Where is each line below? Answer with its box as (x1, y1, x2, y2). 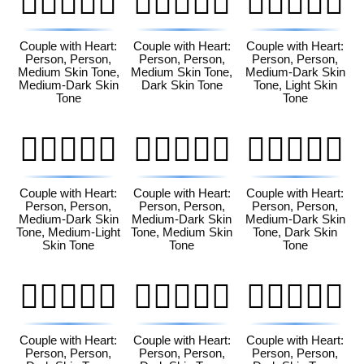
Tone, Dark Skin (253, 225, 338, 239)
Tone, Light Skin (253, 78, 337, 92)
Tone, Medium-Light (16, 225, 121, 239)
